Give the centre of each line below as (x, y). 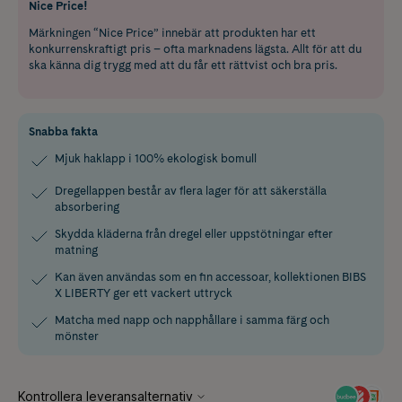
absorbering (87, 207)
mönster (77, 336)
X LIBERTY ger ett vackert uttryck (144, 293)
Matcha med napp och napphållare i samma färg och (192, 320)
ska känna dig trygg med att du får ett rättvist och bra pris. (183, 66)
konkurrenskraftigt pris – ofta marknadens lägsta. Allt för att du (195, 49)
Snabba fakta (63, 132)
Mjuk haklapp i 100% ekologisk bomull (156, 159)
